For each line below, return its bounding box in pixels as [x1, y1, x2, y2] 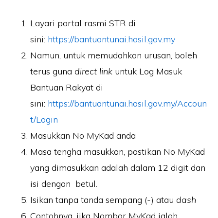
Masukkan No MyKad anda [30, 130, 136, 142]
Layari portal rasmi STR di [30, 18, 136, 29]
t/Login [30, 114, 58, 126]
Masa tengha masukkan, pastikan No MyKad [30, 146, 205, 158]
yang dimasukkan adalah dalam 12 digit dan [30, 162, 206, 174]
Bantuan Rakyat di [30, 82, 104, 93]
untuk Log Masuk [112, 66, 182, 77]
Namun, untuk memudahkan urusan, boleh [30, 50, 198, 61]
